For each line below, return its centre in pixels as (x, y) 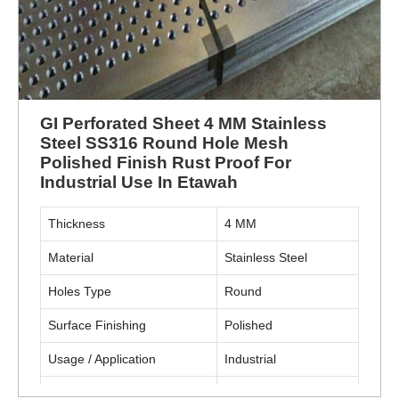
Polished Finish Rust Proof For (166, 163)
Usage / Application (102, 359)
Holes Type (80, 291)
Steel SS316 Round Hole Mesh (164, 143)
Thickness (77, 224)
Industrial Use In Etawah (139, 182)
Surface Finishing (97, 325)
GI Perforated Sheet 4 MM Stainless (183, 123)
